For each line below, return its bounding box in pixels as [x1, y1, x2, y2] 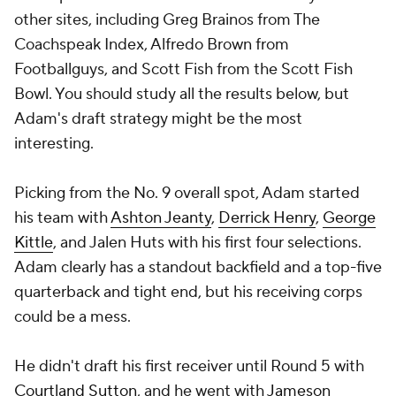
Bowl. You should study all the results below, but [14, 84, 349, 104]
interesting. [14, 133, 94, 154]
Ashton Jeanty [110, 208, 211, 228]
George [323, 208, 376, 228]
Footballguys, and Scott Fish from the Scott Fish [14, 59, 353, 80]
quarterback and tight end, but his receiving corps [14, 282, 362, 302]
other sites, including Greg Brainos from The [14, 10, 320, 30]
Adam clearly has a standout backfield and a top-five [14, 257, 382, 278]
